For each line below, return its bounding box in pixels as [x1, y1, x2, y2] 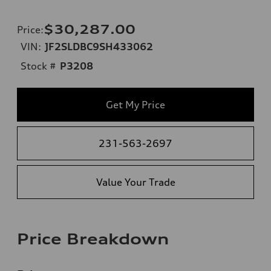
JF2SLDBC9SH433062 [45, 40, 153, 53]
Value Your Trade [96, 175, 175, 188]
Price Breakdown [17, 229, 169, 248]
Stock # [21, 59, 56, 72]
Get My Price [106, 98, 165, 111]
